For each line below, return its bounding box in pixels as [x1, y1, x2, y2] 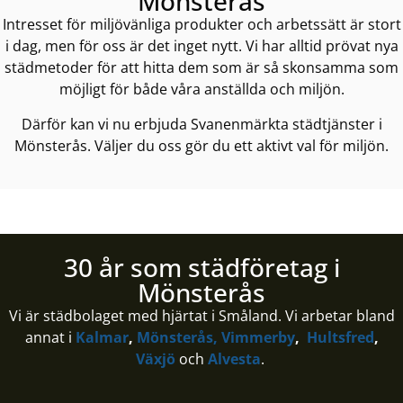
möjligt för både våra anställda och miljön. [58, 79, 345, 100]
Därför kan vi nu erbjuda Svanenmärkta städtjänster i [21, 113, 382, 134]
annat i [24, 327, 76, 347]
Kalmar [75, 327, 129, 347]
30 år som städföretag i [63, 249, 340, 284]
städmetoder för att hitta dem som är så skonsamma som [4, 58, 399, 78]
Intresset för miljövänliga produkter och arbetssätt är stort [2, 14, 401, 35]
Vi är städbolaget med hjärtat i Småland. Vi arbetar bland [8, 305, 395, 326]
